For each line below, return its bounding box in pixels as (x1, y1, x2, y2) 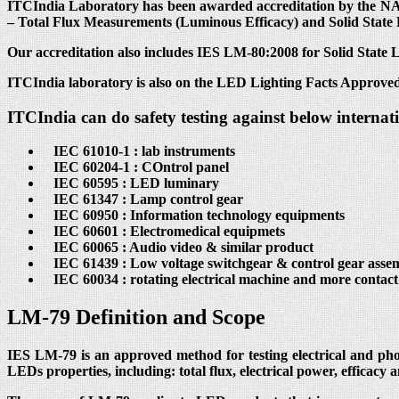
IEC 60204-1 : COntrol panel (43, 159, 229, 175)
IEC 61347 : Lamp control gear (43, 191, 243, 208)
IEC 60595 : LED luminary (43, 175, 219, 191)
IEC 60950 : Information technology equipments (43, 208, 345, 224)
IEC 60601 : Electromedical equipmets (43, 224, 285, 240)
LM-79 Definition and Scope (7, 305, 265, 330)
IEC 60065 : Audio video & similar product (43, 240, 313, 256)
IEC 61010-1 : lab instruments (53, 143, 235, 159)
